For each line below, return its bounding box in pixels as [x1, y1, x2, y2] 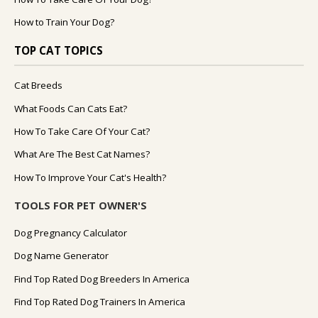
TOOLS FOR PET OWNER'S [14, 197, 147, 212]
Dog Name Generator [14, 249, 109, 263]
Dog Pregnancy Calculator [14, 226, 127, 239]
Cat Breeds [14, 79, 62, 92]
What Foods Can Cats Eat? [14, 102, 127, 115]
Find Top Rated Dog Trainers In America [14, 295, 185, 309]
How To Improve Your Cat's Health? [14, 170, 166, 184]
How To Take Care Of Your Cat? [14, 124, 150, 138]
